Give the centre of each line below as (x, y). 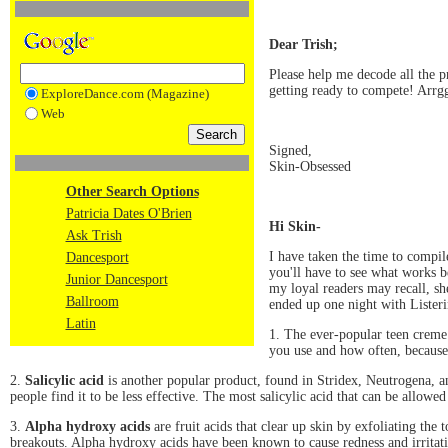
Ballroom (92, 301)
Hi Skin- (295, 226)
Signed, (290, 150)
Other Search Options (132, 191)
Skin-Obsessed (310, 166)
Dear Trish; (303, 44)
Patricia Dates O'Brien (128, 213)
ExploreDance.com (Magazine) (124, 93)
